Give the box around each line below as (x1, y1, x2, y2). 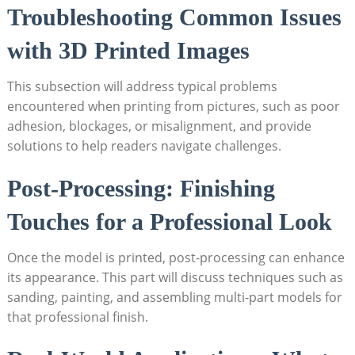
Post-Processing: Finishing (6, 174, 275, 201)
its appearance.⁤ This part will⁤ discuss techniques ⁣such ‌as (6, 268, 343, 286)
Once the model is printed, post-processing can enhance (6, 248, 345, 266)
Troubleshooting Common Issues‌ (6, 3, 342, 30)
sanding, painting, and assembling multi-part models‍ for (6, 288, 342, 306)
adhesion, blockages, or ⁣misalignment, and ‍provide (6, 116, 311, 135)
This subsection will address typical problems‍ (6, 77, 277, 95)
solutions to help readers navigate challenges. (6, 136, 281, 155)
